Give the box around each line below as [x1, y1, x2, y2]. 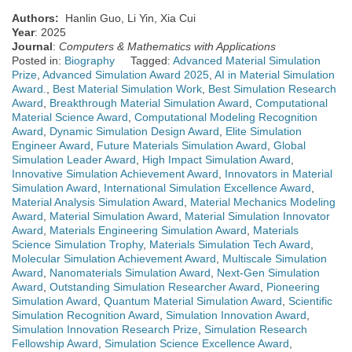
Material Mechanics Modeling [190, 196, 335, 209]
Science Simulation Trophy [12, 238, 143, 251]
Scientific [288, 295, 332, 308]
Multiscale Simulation [222, 252, 327, 266]
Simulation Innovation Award [166, 309, 306, 322]
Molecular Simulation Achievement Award [12, 252, 216, 266]
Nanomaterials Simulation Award [49, 266, 211, 280]
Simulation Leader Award [12, 153, 136, 167]
